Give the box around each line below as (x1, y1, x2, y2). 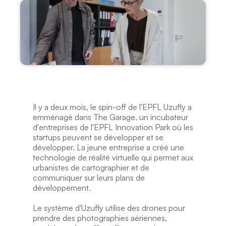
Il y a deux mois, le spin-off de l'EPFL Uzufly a (32, 102, 192, 112)
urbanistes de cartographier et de (32, 162, 149, 173)
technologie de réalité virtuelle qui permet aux (32, 152, 193, 162)
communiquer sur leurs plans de (32, 173, 145, 183)
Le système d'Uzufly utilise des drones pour (32, 203, 185, 213)
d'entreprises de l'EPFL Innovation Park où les (32, 122, 193, 132)
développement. (32, 183, 91, 193)
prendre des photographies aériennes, (32, 213, 167, 223)
